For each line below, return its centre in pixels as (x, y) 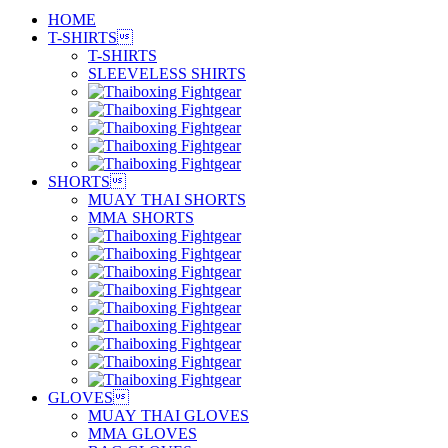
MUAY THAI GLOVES (168, 415)
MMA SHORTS (141, 217)
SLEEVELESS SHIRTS (167, 73)
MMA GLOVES (142, 433)
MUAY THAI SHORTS (167, 199)
